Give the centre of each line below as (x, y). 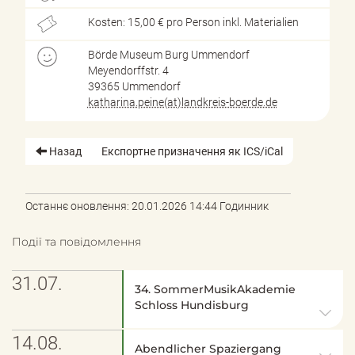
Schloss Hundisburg (192, 305)
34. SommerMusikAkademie (216, 289)
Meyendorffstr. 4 (128, 70)
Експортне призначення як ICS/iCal (192, 151)
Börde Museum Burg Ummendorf (168, 54)
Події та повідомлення (76, 241)
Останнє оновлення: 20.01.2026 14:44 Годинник (147, 206)
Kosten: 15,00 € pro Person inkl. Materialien (193, 22)
